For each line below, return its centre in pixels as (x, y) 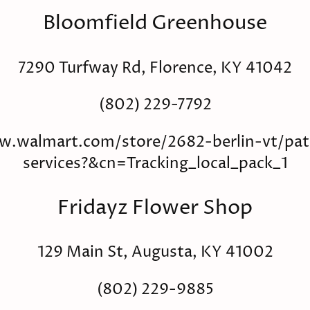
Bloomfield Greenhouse (155, 24)
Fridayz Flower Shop (155, 208)
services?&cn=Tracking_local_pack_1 (155, 163)
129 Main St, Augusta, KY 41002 (155, 253)
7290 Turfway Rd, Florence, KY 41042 (155, 69)
